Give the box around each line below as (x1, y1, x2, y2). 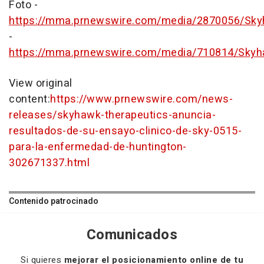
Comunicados (86, 225, 178, 245)
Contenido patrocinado (9, 195, 98, 207)
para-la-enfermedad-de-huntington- (9, 139, 187, 155)
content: (9, 91, 50, 107)
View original (9, 75, 72, 91)
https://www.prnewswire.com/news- (50, 91, 233, 107)
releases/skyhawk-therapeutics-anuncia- (9, 107, 216, 123)
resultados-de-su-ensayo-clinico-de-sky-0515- (9, 123, 242, 139)
